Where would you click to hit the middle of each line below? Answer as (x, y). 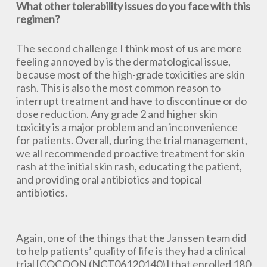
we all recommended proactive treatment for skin (130, 153)
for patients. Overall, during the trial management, (131, 140)
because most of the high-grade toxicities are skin (130, 74)
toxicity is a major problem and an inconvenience (127, 127)
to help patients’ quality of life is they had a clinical (131, 251)
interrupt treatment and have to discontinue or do (131, 101)
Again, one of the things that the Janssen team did (131, 238)
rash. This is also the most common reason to (118, 88)
